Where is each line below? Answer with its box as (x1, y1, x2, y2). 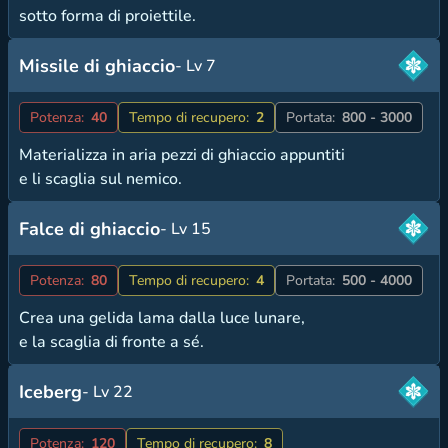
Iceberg (19, 379, 82, 404)
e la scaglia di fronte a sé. (19, 330, 204, 353)
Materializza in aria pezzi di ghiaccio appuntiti (19, 143, 345, 166)
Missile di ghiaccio (19, 53, 175, 78)
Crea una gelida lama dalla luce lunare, (19, 306, 305, 329)
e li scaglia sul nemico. (19, 167, 182, 190)
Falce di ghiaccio (19, 216, 160, 241)
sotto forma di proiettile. (19, 4, 196, 27)
